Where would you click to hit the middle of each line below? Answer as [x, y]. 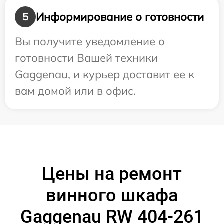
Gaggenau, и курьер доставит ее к [105, 75]
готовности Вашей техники [86, 58]
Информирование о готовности [120, 17]
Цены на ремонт [112, 174]
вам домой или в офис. [75, 91]
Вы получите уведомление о [90, 42]
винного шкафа [112, 196]
